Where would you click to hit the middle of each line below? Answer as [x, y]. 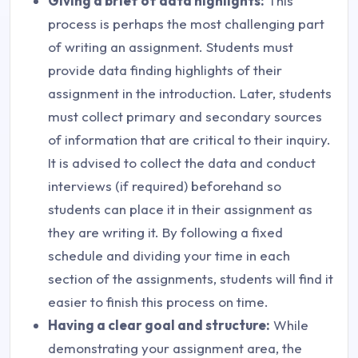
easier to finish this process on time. [158, 302]
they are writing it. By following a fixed [165, 233]
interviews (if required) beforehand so [165, 186]
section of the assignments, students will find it [191, 279]
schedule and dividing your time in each [169, 256]
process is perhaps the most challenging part [186, 24]
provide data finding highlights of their [165, 70]
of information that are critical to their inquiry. [189, 140]
